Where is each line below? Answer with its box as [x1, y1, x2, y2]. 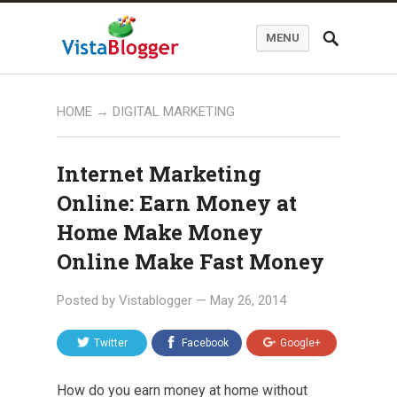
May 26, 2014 [210, 292, 286, 308]
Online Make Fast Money [57, 247, 324, 276]
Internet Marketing [57, 160, 261, 188]
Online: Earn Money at [57, 189, 297, 217]
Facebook [182, 337, 229, 349]
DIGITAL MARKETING [113, 104, 235, 120]
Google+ [279, 337, 321, 349]
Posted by [57, 292, 119, 308]
